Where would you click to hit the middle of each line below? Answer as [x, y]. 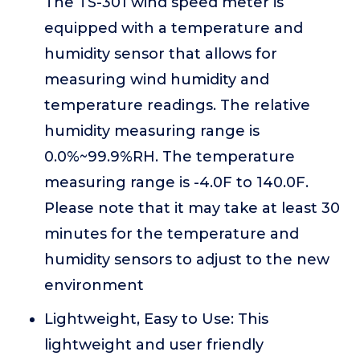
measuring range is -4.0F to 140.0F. [176, 182]
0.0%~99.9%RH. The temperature [170, 157]
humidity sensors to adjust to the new [187, 260]
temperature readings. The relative [177, 105]
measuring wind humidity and [157, 80]
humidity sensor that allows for [161, 54]
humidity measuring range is [152, 131]
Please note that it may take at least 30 [192, 208]
